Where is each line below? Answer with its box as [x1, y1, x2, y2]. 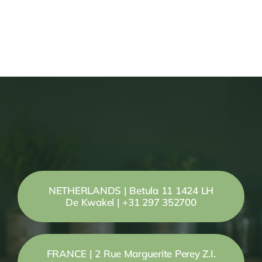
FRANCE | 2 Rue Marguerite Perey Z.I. [46, 247, 216, 260]
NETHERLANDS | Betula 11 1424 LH [48, 184, 214, 197]
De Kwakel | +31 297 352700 [65, 196, 196, 209]
